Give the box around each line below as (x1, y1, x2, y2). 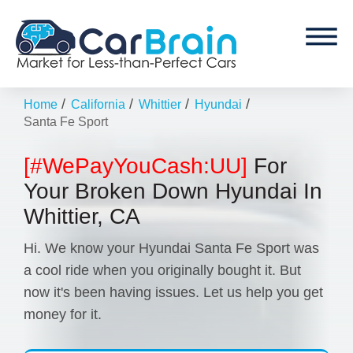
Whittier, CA (24, 203, 140, 229)
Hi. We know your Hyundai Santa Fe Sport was (24, 240, 319, 256)
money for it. (24, 306, 102, 322)
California (71, 97, 125, 111)
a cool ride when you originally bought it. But (24, 262, 301, 278)
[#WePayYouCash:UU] (24, 153, 247, 178)
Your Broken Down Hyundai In (24, 178, 322, 203)
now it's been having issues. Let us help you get (24, 284, 323, 300)
